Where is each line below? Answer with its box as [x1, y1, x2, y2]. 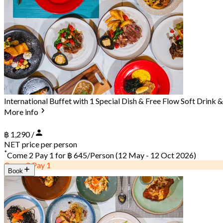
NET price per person [4, 139, 77, 149]
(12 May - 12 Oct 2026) [114, 150, 196, 160]
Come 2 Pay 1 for [7, 150, 67, 160]
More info [4, 107, 38, 117]
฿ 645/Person [67, 150, 114, 160]
